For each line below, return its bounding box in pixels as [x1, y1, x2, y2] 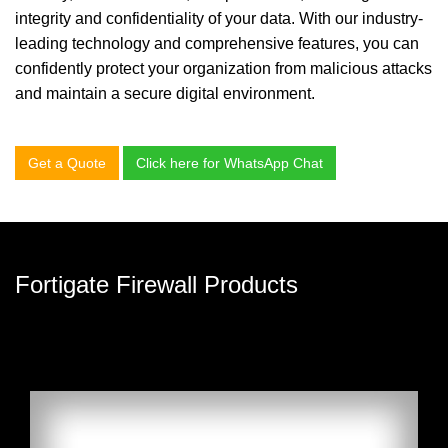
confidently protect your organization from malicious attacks [15, 60, 432, 77]
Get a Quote [28, 155, 106, 171]
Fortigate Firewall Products [15, 271, 298, 299]
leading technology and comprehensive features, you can [15, 35, 419, 52]
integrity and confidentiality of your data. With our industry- [15, 10, 423, 27]
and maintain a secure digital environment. [15, 85, 315, 102]
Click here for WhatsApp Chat [136, 155, 323, 172]
